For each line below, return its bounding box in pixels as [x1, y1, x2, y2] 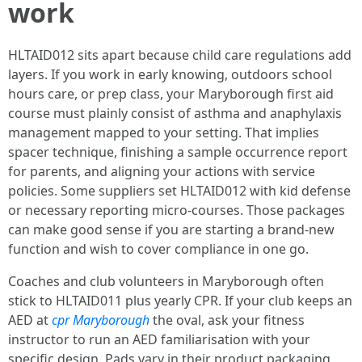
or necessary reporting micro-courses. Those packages [8, 201, 345, 219]
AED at [8, 311, 52, 329]
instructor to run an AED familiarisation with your [8, 330, 310, 348]
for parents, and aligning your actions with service [8, 162, 315, 180]
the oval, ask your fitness [149, 311, 305, 329]
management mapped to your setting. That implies [8, 124, 319, 141]
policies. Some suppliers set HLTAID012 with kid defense [8, 182, 351, 200]
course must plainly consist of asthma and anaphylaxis [8, 104, 342, 122]
